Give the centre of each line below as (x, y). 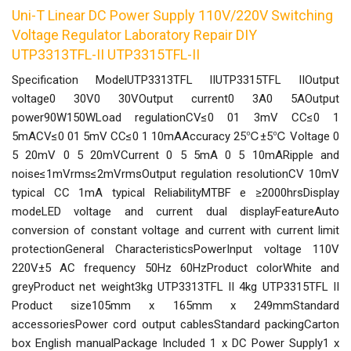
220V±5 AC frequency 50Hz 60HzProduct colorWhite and (175, 268)
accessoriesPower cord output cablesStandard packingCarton (175, 324)
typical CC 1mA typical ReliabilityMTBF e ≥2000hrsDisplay (175, 192)
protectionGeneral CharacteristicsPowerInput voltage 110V (175, 249)
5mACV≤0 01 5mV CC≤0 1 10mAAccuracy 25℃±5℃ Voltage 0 (175, 136)
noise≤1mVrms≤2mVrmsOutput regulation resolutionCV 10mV (175, 174)
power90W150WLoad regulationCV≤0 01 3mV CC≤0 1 (175, 117)
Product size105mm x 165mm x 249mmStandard (175, 305)
